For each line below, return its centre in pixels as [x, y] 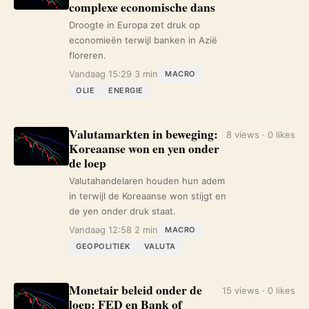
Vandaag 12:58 [100, 230]
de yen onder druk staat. [122, 211]
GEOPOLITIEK [103, 246]
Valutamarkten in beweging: [143, 134]
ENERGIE [126, 90]
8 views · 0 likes [261, 134]
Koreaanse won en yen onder [144, 148]
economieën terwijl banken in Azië [143, 40]
